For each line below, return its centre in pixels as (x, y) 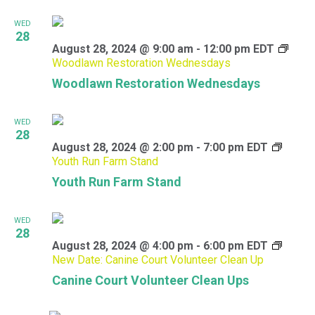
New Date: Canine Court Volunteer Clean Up (158, 260)
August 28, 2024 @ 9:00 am (123, 49)
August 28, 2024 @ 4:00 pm (123, 246)
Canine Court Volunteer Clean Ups (150, 280)
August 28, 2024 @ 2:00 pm (123, 147)
